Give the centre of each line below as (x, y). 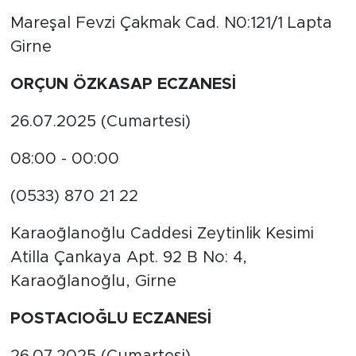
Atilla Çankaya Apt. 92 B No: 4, (128, 258)
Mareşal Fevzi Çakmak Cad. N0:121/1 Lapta (171, 23)
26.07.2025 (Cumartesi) (100, 122)
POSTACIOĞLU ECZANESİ (110, 319)
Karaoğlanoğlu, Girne (93, 282)
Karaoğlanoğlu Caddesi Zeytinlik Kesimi (162, 234)
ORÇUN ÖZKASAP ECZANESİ (123, 85)
